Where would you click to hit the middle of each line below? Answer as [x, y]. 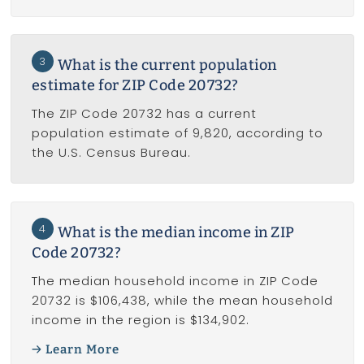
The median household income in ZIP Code [175, 280]
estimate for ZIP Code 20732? [135, 86]
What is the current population [167, 65]
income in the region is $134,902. [140, 319]
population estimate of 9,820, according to [177, 133]
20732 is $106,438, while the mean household [182, 300]
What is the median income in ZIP [176, 232]
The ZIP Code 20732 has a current [144, 114]
